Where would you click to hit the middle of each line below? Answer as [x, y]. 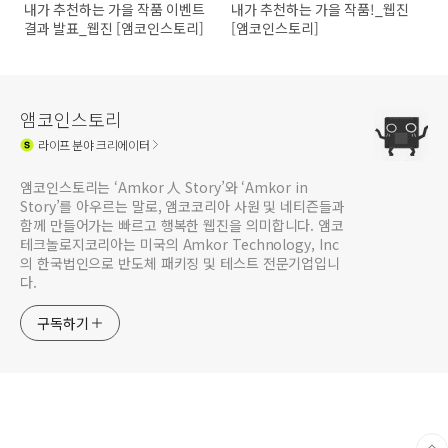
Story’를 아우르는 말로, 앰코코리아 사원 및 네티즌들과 [182, 206]
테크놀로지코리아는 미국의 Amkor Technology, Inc [179, 244]
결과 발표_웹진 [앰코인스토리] [114, 28]
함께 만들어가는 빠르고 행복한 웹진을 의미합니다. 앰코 [182, 225]
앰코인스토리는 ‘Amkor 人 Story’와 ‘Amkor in [164, 187]
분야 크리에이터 [109, 144]
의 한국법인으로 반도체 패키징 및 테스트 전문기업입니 [180, 263]
